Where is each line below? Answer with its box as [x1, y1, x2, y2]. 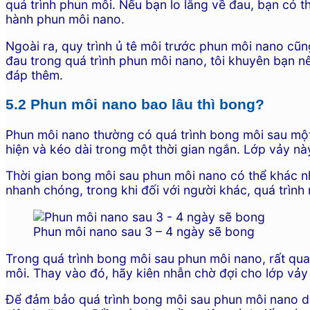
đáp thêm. [6, 67, 63, 82]
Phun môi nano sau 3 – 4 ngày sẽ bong [33, 224, 255, 239]
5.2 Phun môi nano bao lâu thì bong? [6, 96, 264, 113]
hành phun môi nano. [6, 12, 125, 26]
